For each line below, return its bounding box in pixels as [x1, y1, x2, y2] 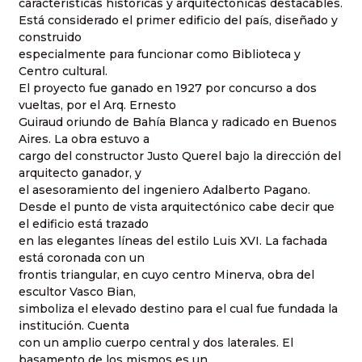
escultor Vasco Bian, [19, 284, 136, 299]
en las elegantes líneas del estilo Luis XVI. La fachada [19, 233, 327, 248]
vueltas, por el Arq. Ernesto [19, 97, 176, 112]
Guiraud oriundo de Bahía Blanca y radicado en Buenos [19, 114, 337, 129]
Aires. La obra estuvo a [19, 131, 149, 146]
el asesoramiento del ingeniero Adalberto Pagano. [19, 182, 310, 197]
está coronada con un [19, 250, 145, 265]
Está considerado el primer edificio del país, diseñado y [19, 12, 338, 27]
